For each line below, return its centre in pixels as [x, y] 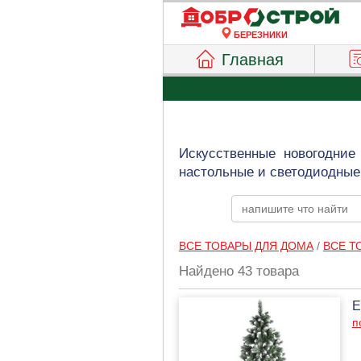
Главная [253, 60]
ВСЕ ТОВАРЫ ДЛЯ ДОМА [246, 246]
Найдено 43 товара [239, 271]
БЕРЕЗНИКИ [260, 35]
